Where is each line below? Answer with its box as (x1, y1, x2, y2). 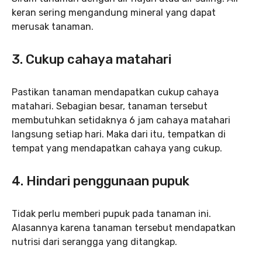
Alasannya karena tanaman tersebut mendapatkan (12, 222, 236, 233)
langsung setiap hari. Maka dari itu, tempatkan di (12, 128, 226, 140)
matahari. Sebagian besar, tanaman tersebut (12, 100, 208, 112)
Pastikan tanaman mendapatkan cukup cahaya (12, 86, 219, 98)
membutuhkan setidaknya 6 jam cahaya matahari (12, 114, 230, 126)
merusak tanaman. (12, 20, 94, 32)
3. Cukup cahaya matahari (12, 51, 171, 67)
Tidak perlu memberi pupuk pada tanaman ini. (12, 208, 211, 219)
